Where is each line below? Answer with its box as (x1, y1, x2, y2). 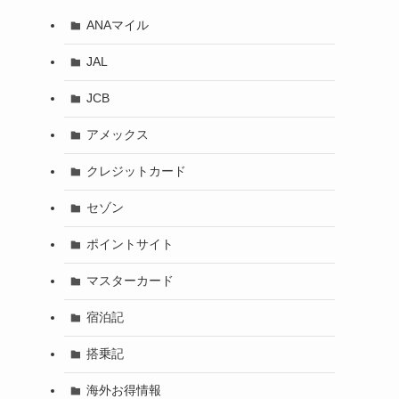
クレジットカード (85, 164, 186, 179)
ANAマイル (85, 18, 149, 33)
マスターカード (85, 273, 174, 289)
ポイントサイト (85, 237, 174, 252)
